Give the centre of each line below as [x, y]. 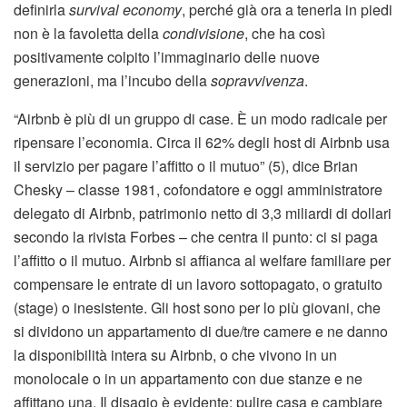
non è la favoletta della [88, 34]
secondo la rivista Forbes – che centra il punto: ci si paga [196, 237]
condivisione [203, 34]
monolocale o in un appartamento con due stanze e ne [188, 379]
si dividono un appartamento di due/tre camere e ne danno [201, 332]
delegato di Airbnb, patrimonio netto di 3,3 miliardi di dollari [203, 213]
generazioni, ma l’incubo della [112, 81]
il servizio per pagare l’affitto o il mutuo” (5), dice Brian [186, 166]
